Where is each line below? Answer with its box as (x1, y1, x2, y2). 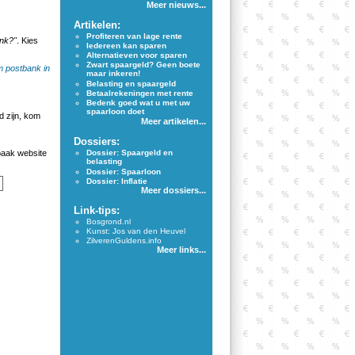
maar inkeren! (86, 69, 140, 78)
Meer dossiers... (141, 185, 206, 195)
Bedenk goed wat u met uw (86, 98, 190, 107)
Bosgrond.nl (86, 217, 131, 226)
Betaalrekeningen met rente (86, 89, 193, 97)
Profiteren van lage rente (86, 32, 182, 40)
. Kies (17, 36, 38, 45)
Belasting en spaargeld (86, 79, 176, 88)
